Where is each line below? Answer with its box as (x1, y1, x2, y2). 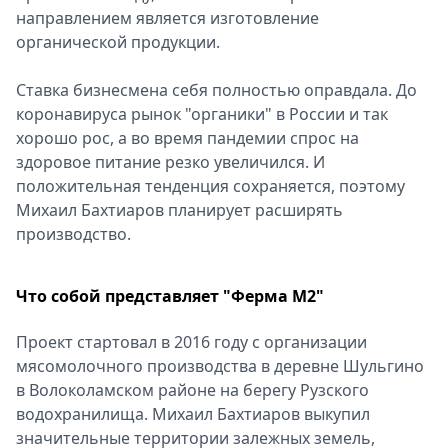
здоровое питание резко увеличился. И (16, 151, 325, 173)
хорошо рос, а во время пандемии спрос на (16, 127, 359, 149)
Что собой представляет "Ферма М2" (16, 285, 324, 307)
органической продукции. (16, 31, 220, 53)
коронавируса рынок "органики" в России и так (16, 103, 388, 125)
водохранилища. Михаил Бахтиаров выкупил (16, 403, 370, 425)
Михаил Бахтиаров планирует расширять (16, 199, 343, 221)
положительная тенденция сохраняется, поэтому (16, 175, 405, 197)
